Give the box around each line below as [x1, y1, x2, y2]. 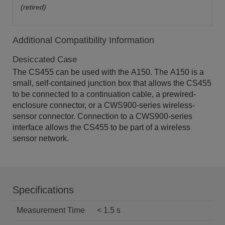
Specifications [13, 184, 74, 195]
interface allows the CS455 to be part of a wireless [13, 123, 190, 132]
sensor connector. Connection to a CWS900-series [13, 112, 192, 121]
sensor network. [13, 134, 69, 143]
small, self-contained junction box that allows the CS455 [13, 79, 211, 87]
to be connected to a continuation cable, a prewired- [13, 90, 196, 98]
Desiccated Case [13, 55, 77, 64]
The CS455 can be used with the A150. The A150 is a [13, 68, 204, 76]
